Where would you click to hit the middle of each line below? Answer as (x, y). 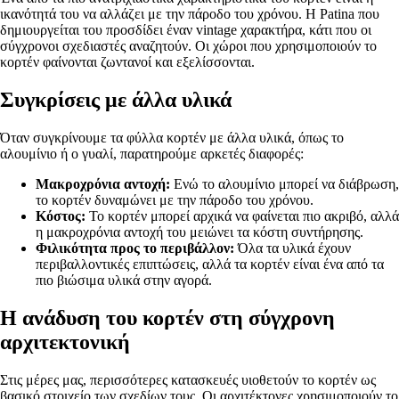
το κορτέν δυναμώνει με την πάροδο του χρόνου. (175, 199)
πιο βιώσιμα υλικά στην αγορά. (124, 280)
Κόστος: (61, 216)
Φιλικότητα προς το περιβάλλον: (135, 248)
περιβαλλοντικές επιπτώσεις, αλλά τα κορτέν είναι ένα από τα (210, 264)
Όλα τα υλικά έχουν (293, 248)
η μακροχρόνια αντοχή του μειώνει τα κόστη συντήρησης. (199, 232)
